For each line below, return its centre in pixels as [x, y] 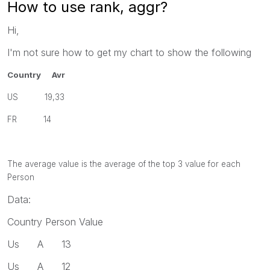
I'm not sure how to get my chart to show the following [129, 52]
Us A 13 [39, 244]
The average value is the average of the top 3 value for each [124, 164]
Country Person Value [55, 221]
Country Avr [36, 74]
